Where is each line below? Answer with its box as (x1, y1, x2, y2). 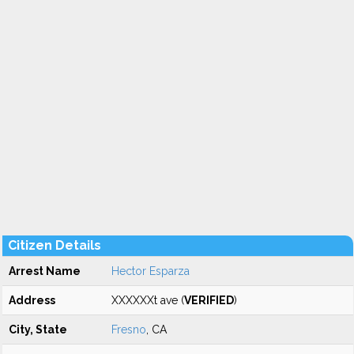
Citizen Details (8, 238, 101, 253)
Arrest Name (9, 265, 81, 277)
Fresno (111, 323, 146, 336)
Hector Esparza (111, 265, 190, 277)
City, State (9, 323, 67, 336)
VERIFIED (184, 294, 234, 307)
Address (9, 294, 55, 307)
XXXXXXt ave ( (111, 294, 184, 307)
